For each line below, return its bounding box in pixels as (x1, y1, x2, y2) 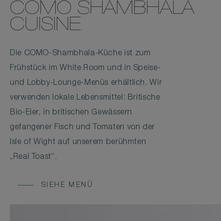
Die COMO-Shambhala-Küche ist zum (10, 50, 151, 58)
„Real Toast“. (10, 153, 57, 162)
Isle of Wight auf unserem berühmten (10, 139, 147, 147)
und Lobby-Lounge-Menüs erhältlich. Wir (10, 79, 162, 88)
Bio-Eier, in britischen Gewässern (10, 109, 133, 117)
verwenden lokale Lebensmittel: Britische (10, 94, 160, 103)
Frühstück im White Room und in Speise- (10, 65, 161, 73)
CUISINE (10, 17, 81, 36)
